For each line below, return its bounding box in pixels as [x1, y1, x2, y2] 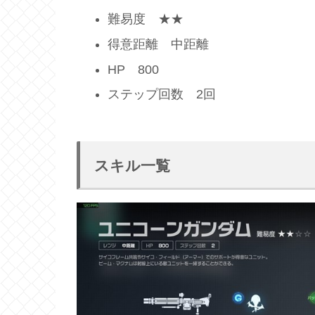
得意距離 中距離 [107, 37, 209, 51]
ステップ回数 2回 [107, 87, 216, 102]
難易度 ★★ [107, 12, 184, 27]
